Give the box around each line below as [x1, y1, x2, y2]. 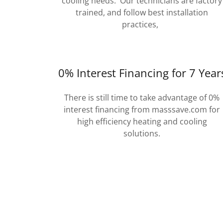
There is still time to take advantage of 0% [64, 92, 220, 103]
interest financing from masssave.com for [64, 104, 221, 115]
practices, [121, 19, 162, 30]
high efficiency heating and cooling [77, 116, 207, 127]
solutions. [123, 128, 161, 139]
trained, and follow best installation [76, 7, 209, 18]
